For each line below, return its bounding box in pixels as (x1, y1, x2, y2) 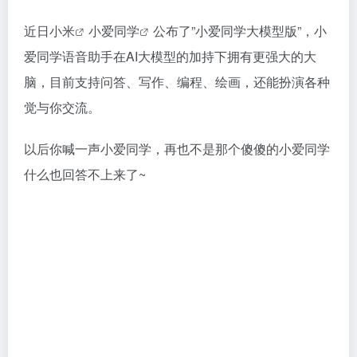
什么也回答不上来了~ (24, 165, 146, 183)
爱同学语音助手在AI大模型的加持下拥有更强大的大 (24, 47, 316, 65)
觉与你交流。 (24, 98, 100, 116)
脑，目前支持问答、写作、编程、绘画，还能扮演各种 (24, 73, 330, 91)
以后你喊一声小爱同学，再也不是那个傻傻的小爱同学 (24, 139, 330, 158)
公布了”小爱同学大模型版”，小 (153, 22, 327, 40)
